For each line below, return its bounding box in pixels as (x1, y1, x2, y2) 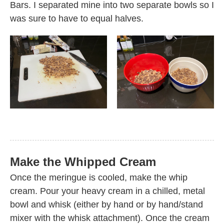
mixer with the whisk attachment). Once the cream (10, 212, 209, 223)
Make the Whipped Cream (10, 154, 156, 168)
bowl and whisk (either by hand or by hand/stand (10, 199, 203, 209)
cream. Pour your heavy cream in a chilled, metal (10, 185, 205, 196)
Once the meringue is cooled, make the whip (10, 172, 187, 182)
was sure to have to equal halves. (10, 13, 143, 24)
